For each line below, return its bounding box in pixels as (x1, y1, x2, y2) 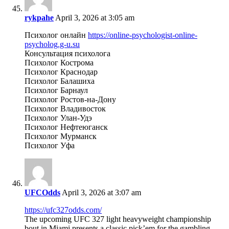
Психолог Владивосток (25, 104, 106, 113)
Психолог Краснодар (25, 67, 98, 77)
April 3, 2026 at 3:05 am (54, 13, 134, 22)
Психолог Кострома (25, 58, 94, 67)
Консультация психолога (25, 49, 110, 58)
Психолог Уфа (25, 141, 75, 150)
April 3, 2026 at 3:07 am (60, 188, 141, 197)
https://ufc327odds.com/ (25, 205, 102, 215)
